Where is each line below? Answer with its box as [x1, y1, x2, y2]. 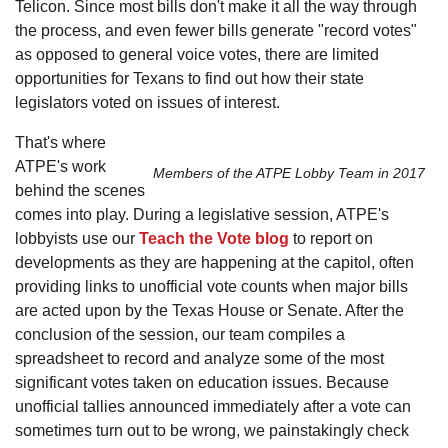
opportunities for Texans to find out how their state [15, 69, 364, 87]
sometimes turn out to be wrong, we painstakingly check [15, 421, 409, 439]
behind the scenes [15, 181, 145, 199]
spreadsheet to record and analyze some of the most [15, 349, 384, 367]
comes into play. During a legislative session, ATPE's [15, 205, 389, 223]
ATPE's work [15, 157, 106, 175]
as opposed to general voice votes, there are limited [15, 45, 379, 63]
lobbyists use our [15, 229, 139, 247]
